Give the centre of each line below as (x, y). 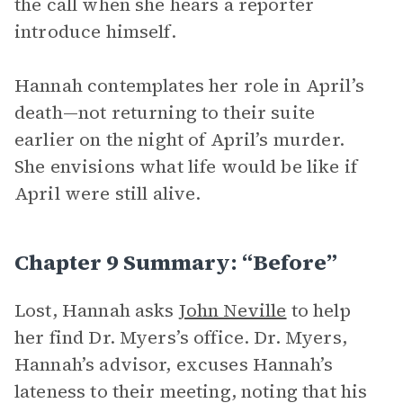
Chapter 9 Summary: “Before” (176, 262)
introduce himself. (95, 31)
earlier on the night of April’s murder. (179, 139)
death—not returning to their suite (165, 112)
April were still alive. (108, 193)
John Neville (233, 310)
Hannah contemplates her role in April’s (189, 85)
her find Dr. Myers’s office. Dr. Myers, (181, 337)
